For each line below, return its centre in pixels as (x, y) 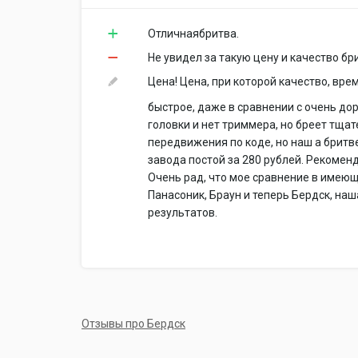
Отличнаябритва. (193, 34)
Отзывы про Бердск (133, 324)
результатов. (183, 213)
